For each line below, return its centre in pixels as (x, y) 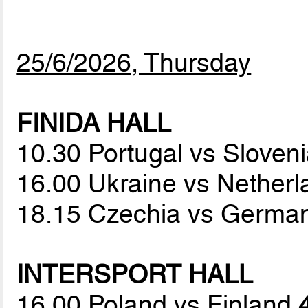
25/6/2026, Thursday (134, 63)
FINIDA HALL (94, 123)
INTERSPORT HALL (135, 275)
